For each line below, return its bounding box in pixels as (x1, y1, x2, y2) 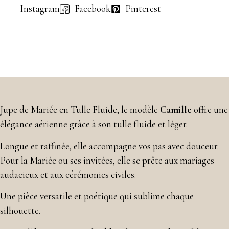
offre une (192, 104, 228, 116)
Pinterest (125, 3, 162, 15)
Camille (160, 104, 192, 116)
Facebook (74, 3, 111, 15)
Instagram (19, 3, 60, 15)
